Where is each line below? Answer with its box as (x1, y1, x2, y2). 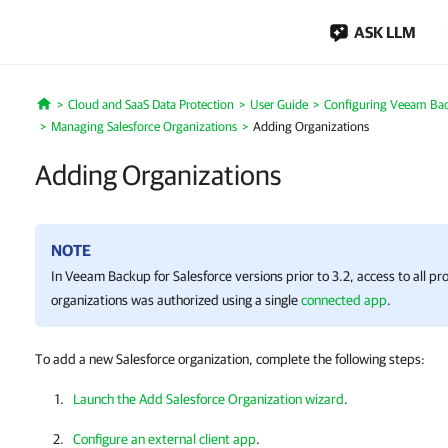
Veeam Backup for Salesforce (65, 268, 232, 284)
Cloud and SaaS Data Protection (67, 97, 234, 112)
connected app (301, 292, 387, 308)
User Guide (249, 97, 308, 112)
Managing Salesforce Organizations (51, 119, 237, 134)
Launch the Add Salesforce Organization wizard (73, 391, 344, 407)
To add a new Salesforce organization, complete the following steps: (35, 351, 425, 367)
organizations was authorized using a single (51, 292, 301, 308)
